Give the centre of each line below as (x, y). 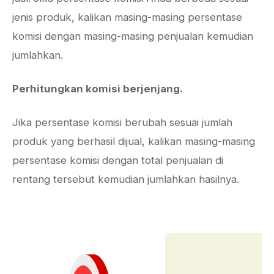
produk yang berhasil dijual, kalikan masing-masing (134, 141)
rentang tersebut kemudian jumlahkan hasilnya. (126, 179)
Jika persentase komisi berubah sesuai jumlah (122, 122)
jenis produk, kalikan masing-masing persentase (127, 17)
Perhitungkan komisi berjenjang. (99, 89)
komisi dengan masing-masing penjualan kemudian (133, 36)
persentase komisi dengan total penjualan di (118, 160)
